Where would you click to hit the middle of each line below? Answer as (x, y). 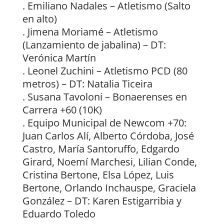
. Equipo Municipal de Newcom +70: (104, 123)
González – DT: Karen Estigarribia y (102, 201)
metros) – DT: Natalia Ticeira (87, 84)
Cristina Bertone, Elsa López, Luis (98, 175)
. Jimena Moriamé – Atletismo (90, 32)
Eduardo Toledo (59, 214)
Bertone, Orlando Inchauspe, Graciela (109, 188)
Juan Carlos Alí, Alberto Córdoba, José (108, 136)
